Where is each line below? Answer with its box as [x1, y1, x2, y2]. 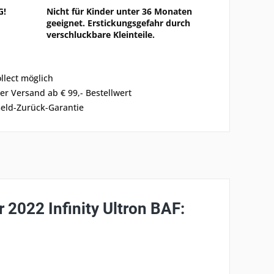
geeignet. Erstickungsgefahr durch [46, 17, 190, 29]
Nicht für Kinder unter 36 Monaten [46, 6, 192, 17]
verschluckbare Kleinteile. [46, 29, 155, 40]
